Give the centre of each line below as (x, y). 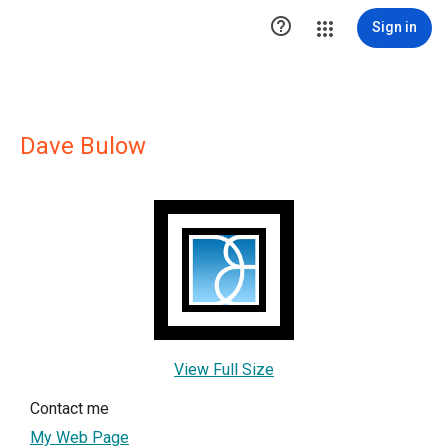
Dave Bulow (83, 146)
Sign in (394, 27)
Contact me (69, 408)
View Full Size (224, 369)
